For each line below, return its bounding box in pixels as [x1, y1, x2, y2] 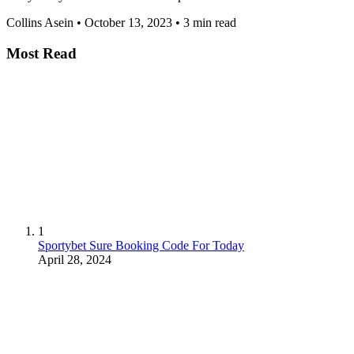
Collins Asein [6, 16, 73, 30]
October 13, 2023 [85, 16, 172, 30]
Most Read [6, 44, 77, 62]
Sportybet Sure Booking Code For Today [38, 238, 244, 252]
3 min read [183, 16, 236, 30]
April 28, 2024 [38, 252, 111, 266]
